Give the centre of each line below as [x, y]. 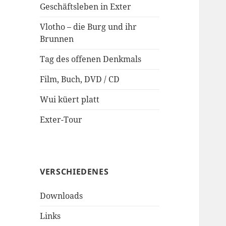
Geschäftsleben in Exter [86, 7]
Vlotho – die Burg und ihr [89, 27]
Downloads [62, 196]
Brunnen [57, 39]
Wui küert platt [70, 100]
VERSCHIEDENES [74, 172]
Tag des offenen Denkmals [91, 59]
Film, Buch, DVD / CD [80, 79]
